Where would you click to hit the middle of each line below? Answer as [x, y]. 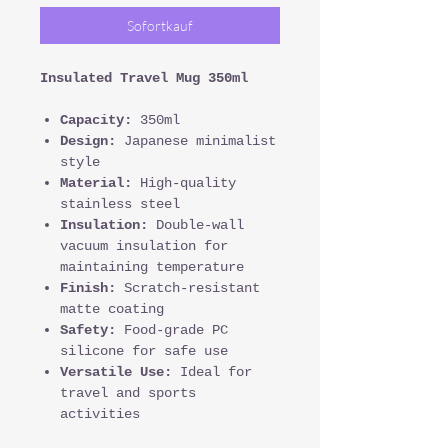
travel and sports [128, 393]
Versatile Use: [116, 372]
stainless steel [120, 204]
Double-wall [196, 225]
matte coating [112, 309]
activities [100, 414]
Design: [88, 141]
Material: [96, 183]
